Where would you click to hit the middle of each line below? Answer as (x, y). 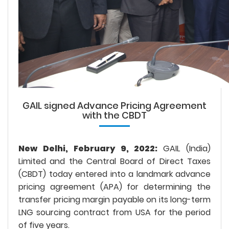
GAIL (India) (187, 148)
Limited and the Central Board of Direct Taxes (114, 161)
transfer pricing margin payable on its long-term (114, 199)
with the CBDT (114, 115)
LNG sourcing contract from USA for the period (114, 212)
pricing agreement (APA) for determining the (114, 187)
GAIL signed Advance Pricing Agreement (114, 105)
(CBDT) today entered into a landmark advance (114, 174)
